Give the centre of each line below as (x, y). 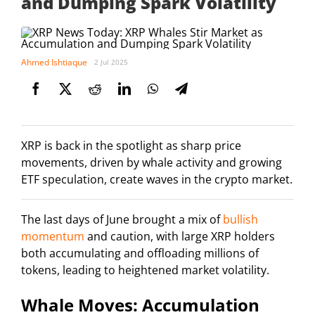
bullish (240, 220)
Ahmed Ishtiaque (54, 62)
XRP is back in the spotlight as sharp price (131, 146)
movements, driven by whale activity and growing (152, 163)
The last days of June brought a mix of (122, 220)
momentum (53, 237)
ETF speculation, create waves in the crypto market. (157, 180)
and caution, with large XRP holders (180, 237)
